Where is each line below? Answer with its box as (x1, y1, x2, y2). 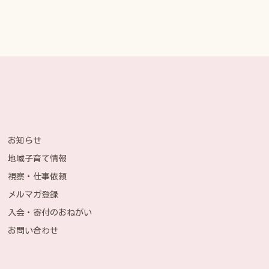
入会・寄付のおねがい (7, 208, 92, 217)
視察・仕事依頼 (8, 172, 67, 181)
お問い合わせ (7, 226, 58, 235)
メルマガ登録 (7, 190, 59, 199)
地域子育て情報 (8, 154, 67, 163)
